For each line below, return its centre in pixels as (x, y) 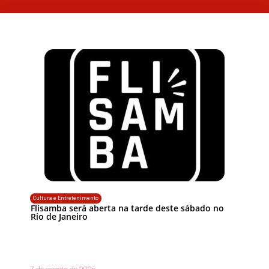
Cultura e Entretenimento (66, 198)
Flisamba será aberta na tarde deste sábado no (127, 208)
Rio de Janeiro (59, 217)
